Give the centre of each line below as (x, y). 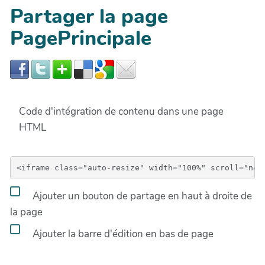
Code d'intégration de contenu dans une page (121, 112)
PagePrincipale (81, 39)
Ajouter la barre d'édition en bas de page (122, 234)
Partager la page (89, 17)
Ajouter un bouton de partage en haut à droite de (141, 196)
